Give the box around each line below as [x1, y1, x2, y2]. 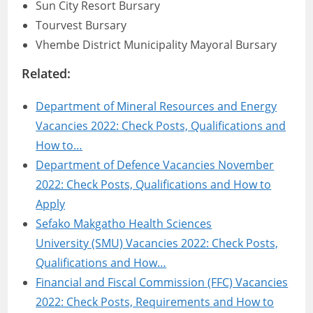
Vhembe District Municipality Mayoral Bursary [36, 37, 277, 52]
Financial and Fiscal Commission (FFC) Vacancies [36, 275, 289, 290]
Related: [22, 65, 71, 82]
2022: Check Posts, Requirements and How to [36, 294, 275, 310]
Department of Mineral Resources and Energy [36, 99, 277, 114]
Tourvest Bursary [36, 17, 127, 33]
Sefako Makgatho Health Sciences [36, 216, 212, 231]
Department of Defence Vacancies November [36, 157, 275, 173]
